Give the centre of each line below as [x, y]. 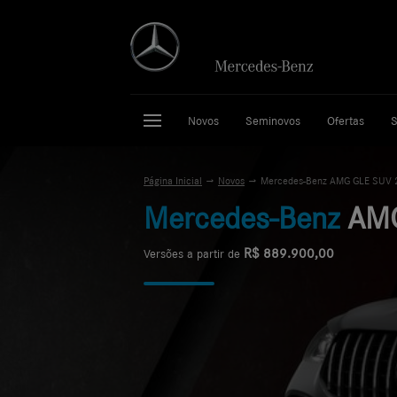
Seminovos [273, 121]
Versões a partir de [194, 253]
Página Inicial [173, 181]
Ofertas [346, 121]
